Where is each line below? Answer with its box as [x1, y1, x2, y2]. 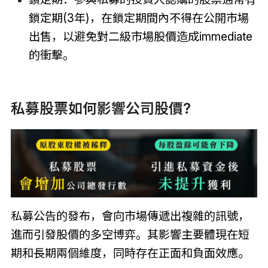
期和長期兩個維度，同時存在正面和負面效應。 [10, 245, 249, 260]
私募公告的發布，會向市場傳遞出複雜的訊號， [10, 208, 249, 223]
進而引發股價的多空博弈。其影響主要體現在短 [10, 227, 249, 242]
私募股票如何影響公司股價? [10, 100, 191, 118]
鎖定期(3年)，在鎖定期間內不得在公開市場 [28, 10, 249, 25]
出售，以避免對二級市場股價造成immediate [28, 29, 252, 44]
